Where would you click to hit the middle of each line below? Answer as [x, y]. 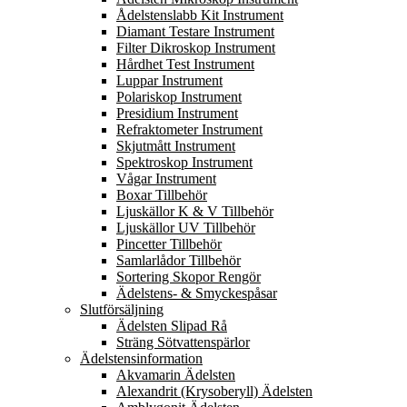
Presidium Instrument [177, 113]
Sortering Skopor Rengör [189, 276]
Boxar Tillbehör [162, 194]
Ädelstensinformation [141, 358]
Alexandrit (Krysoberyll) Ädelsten [214, 391]
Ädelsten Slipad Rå [172, 325]
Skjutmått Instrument [176, 145]
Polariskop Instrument [179, 96]
